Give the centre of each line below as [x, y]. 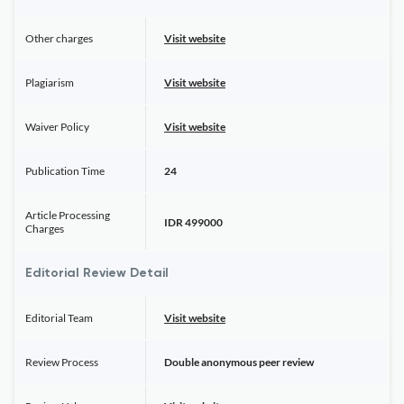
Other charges [59, 38]
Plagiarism [50, 83]
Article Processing [68, 215]
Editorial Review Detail [97, 273]
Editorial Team [59, 318]
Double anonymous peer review [239, 362]
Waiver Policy [57, 127]
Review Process [62, 362]
